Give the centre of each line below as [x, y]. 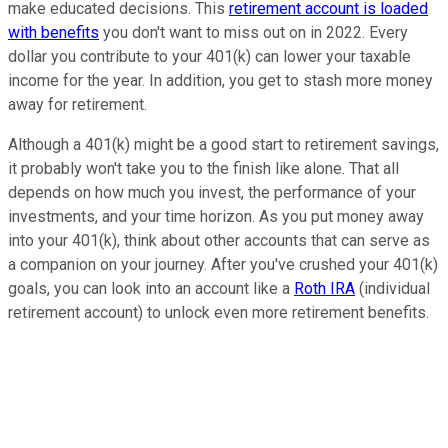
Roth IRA [324, 288]
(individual [392, 288]
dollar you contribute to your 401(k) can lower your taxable [209, 56]
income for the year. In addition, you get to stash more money [220, 80]
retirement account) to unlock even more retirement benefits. [220, 312]
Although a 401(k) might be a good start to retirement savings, [223, 144]
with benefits [53, 32]
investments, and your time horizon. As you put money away [216, 216]
